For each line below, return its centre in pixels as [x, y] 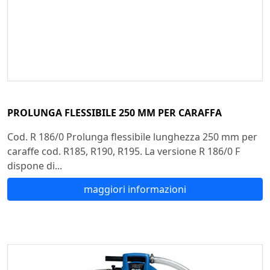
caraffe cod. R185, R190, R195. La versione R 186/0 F [124, 151]
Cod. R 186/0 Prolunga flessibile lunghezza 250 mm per [132, 137]
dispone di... [35, 165]
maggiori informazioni [135, 189]
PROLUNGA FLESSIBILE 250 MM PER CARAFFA [115, 112]
